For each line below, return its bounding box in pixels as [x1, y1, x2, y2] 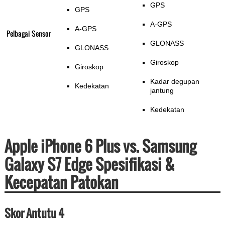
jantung [150, 86, 174, 95]
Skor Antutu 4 [4, 205, 64, 221]
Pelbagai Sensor [6, 28, 51, 39]
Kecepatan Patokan [4, 171, 119, 194]
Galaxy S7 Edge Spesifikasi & [4, 153, 175, 176]
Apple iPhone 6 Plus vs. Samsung [4, 135, 196, 158]
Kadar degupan [150, 77, 199, 86]
